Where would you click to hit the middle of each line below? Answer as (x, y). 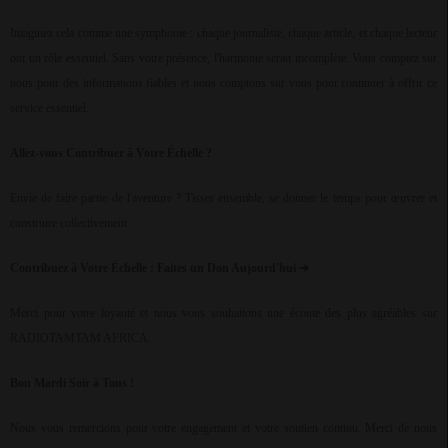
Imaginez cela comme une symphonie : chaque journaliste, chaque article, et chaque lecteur (223, 33)
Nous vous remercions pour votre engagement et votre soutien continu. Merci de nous (223, 428)
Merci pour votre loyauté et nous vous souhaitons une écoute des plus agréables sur (223, 313)
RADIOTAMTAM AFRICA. (80, 338)
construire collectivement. (70, 223)
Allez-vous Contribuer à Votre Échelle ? (111, 153)
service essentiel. (49, 108)
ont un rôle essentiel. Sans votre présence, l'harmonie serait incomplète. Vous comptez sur (223, 58)
